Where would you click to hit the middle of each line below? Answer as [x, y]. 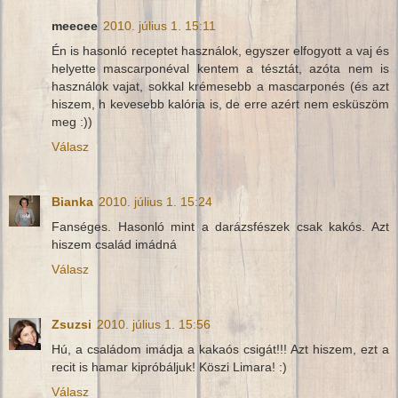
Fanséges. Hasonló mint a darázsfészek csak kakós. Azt [220, 226]
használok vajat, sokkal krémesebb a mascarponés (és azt [220, 86]
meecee [75, 25]
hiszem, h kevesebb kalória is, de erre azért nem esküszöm [220, 103]
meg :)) [72, 121]
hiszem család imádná [114, 244]
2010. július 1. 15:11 [159, 25]
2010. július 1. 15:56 [154, 324]
